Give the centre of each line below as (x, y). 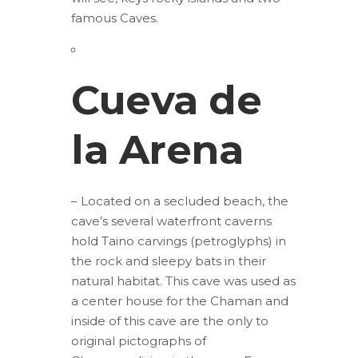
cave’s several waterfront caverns (171, 221)
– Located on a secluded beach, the (180, 201)
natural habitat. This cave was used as (183, 281)
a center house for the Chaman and (180, 301)
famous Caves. (115, 18)
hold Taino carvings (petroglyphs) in (179, 241)
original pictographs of (139, 341)
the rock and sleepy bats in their (169, 261)
